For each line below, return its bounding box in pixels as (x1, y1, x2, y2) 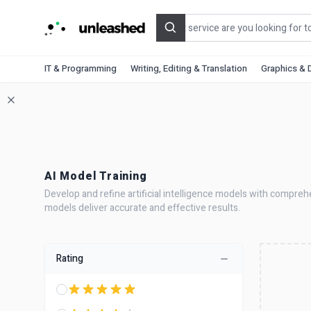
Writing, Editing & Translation (131, 62, 247, 75)
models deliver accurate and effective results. (44, 201, 240, 215)
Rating (56, 251, 83, 266)
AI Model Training (44, 168, 147, 185)
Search (169, 26, 203, 44)
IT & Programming (44, 62, 117, 75)
